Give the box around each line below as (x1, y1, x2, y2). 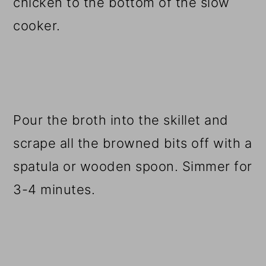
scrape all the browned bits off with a (13, 135, 252, 151)
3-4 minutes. (13, 181, 96, 197)
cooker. (13, 17, 61, 33)
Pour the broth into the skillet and (13, 112, 229, 128)
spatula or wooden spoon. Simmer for (13, 158, 252, 174)
